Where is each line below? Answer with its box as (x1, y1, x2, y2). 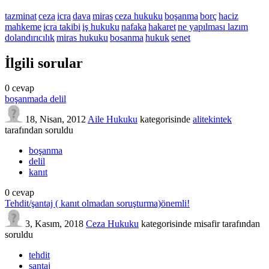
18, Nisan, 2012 (25, 114, 86, 125)
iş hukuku (82, 21, 119, 32)
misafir (194, 219, 220, 229)
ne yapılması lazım (178, 21, 248, 32)
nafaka (121, 21, 147, 32)
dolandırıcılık (5, 32, 55, 43)
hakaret (148, 21, 176, 32)
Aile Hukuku (88, 114, 138, 125)
